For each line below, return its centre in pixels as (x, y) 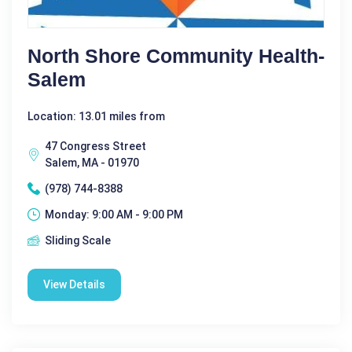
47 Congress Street (95, 146)
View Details (74, 284)
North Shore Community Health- (176, 55)
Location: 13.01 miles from (96, 116)
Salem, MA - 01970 (92, 162)
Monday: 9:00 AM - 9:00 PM (114, 214)
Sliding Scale (78, 240)
